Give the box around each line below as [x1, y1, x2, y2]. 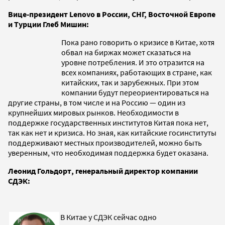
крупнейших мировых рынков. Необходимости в [8, 107, 179, 118]
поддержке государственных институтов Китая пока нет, [8, 117, 208, 128]
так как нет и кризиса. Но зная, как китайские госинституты [8, 127, 216, 138]
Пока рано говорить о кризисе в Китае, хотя [61, 37, 214, 47]
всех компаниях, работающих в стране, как [61, 67, 212, 77]
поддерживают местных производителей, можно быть [8, 137, 202, 148]
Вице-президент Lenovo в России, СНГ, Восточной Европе [8, 9, 215, 19]
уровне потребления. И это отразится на [61, 57, 204, 67]
